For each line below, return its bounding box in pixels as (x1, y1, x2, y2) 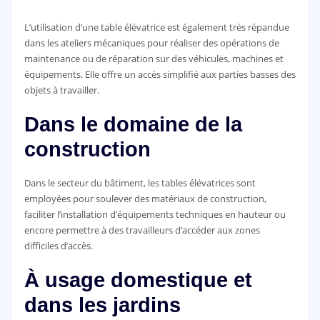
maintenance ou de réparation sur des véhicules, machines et (24, 51, 284, 65)
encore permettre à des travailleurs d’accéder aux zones (24, 224, 260, 237)
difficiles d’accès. (24, 239, 93, 253)
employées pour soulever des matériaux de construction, (24, 192, 266, 206)
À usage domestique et (24, 269, 252, 292)
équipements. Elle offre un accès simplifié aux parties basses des (24, 67, 296, 81)
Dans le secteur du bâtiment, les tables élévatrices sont (24, 176, 256, 190)
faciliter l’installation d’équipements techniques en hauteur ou (24, 208, 286, 221)
